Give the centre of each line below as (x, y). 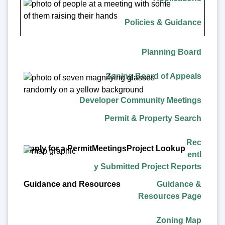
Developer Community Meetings (141, 100)
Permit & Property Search (153, 118)
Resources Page (170, 196)
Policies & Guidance (163, 23)
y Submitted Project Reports (148, 166)
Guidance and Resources (113, 34)
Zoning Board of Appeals (154, 76)
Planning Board (172, 52)
